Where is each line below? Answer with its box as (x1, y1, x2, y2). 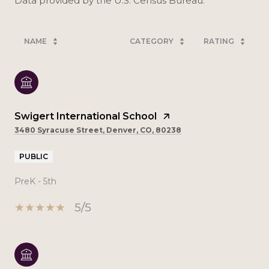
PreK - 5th (14, 175, 56, 187)
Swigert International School (14, 110, 157, 122)
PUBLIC (19, 151, 48, 161)
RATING (204, 36, 234, 46)
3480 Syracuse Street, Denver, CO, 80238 (14, 125, 181, 134)
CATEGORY (130, 36, 174, 46)
